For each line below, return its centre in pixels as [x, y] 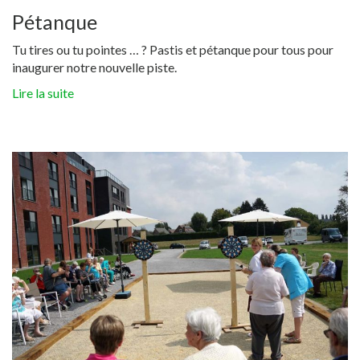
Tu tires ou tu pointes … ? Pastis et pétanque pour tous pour [173, 50]
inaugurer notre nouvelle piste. [94, 67]
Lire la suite [43, 93]
